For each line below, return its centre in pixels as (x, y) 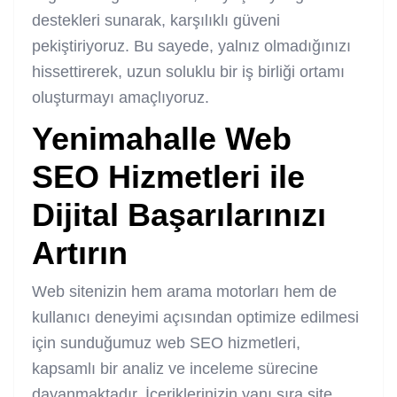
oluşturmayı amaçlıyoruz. (121, 97)
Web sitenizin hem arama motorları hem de (184, 291)
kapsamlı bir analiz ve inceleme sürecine (175, 368)
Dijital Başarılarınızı (179, 214)
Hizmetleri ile (202, 176)
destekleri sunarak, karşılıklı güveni (156, 20)
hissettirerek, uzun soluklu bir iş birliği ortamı (188, 71)
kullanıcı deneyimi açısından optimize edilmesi (195, 317)
